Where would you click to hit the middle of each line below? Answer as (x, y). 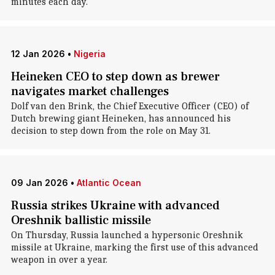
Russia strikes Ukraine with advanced (115, 206)
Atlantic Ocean (109, 183)
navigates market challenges (90, 91)
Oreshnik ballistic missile (81, 220)
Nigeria (89, 54)
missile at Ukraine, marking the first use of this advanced (134, 247)
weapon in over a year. (59, 260)
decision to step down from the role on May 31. (110, 131)
